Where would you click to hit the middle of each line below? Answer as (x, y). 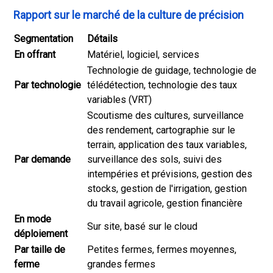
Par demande (42, 159)
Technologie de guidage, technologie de (172, 70)
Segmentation (44, 39)
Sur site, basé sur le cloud (142, 226)
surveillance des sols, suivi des (154, 159)
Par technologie (48, 85)
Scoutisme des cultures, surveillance (165, 115)
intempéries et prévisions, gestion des (170, 174)
